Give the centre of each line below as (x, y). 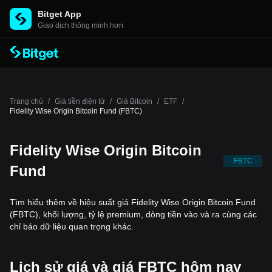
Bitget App (59, 14)
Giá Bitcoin (134, 101)
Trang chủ (26, 101)
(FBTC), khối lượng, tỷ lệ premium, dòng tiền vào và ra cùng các (133, 214)
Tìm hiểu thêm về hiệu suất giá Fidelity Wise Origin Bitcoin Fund (133, 202)
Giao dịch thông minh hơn (80, 25)
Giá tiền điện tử (80, 101)
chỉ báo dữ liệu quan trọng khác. (72, 226)
